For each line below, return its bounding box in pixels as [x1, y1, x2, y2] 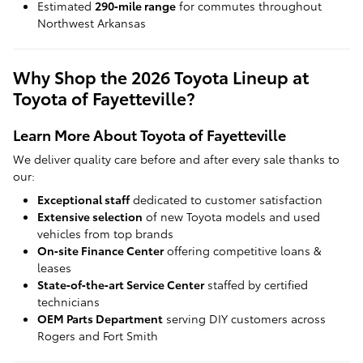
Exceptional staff [37, 191, 130, 208]
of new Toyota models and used [143, 208, 320, 225]
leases [37, 259, 71, 276]
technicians [37, 293, 100, 310]
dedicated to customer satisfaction [130, 191, 322, 208]
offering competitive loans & [164, 242, 322, 259]
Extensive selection [37, 208, 143, 225]
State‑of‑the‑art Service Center [37, 276, 204, 293]
